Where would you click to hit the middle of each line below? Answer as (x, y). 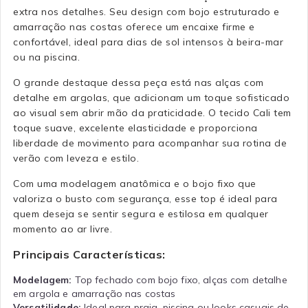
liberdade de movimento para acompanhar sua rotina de (150, 143)
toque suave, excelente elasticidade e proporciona (135, 128)
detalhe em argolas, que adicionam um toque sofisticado (151, 97)
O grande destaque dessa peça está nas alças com (139, 82)
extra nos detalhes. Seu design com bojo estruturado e (146, 11)
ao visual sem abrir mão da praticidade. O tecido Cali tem (152, 112)
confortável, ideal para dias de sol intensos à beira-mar (148, 42)
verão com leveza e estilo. (76, 158)
